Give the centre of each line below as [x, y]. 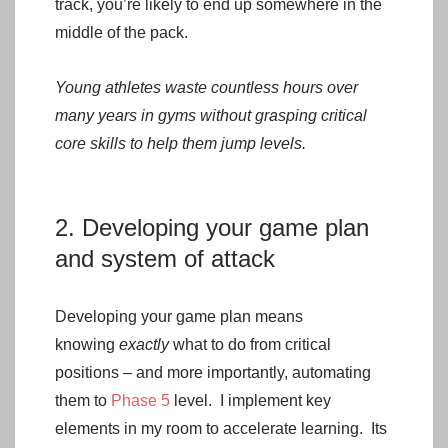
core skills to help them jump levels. [184, 143]
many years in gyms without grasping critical [211, 115]
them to [83, 400]
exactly [144, 344]
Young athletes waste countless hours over [206, 87]
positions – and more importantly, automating [213, 372]
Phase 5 [140, 400]
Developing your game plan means [179, 316]
